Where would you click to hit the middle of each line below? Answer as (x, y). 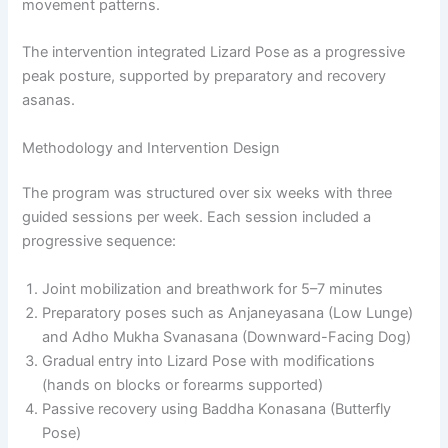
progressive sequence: (99, 241)
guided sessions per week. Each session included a (197, 217)
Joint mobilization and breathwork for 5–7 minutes (213, 288)
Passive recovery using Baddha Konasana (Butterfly (217, 408)
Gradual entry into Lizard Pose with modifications (209, 360)
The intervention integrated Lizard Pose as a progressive (214, 52)
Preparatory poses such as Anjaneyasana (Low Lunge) (228, 312)
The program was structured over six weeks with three (207, 193)
